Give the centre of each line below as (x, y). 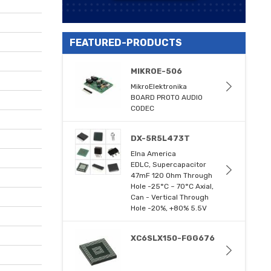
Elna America (154, 153)
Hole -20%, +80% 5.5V (169, 208)
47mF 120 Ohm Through (172, 175)
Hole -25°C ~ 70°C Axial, (172, 186)
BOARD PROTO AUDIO (167, 97)
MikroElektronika (159, 86)
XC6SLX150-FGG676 (173, 238)
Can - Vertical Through (170, 197)
